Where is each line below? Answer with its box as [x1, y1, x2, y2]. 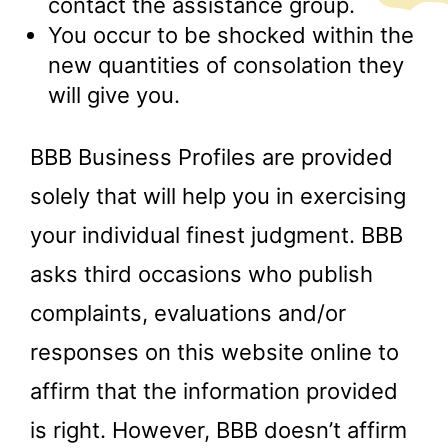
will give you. [48, 81, 180, 108]
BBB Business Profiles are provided [30, 143, 393, 170]
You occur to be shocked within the [48, 21, 414, 48]
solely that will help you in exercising [30, 182, 406, 209]
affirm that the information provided [30, 377, 398, 404]
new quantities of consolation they [48, 51, 404, 78]
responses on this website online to [30, 338, 399, 365]
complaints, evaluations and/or [30, 299, 346, 326]
